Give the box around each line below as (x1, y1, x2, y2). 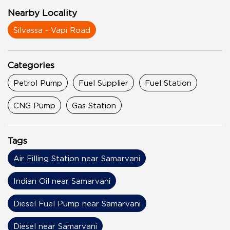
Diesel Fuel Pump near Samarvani (13, 199, 141, 207)
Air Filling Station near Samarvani (13, 154, 140, 162)
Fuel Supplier (79, 78, 128, 87)
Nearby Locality (8, 8, 77, 17)
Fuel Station (145, 78, 191, 87)
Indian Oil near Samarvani (13, 176, 110, 185)
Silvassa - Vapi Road (13, 26, 90, 34)
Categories (8, 60, 54, 70)
